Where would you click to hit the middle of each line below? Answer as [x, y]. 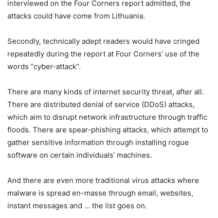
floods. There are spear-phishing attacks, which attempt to [108, 130]
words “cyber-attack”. [44, 66]
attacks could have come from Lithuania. [76, 16]
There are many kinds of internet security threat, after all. [106, 92]
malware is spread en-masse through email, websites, [100, 193]
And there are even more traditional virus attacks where [103, 180]
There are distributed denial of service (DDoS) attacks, [101, 104]
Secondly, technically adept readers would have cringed [103, 41]
